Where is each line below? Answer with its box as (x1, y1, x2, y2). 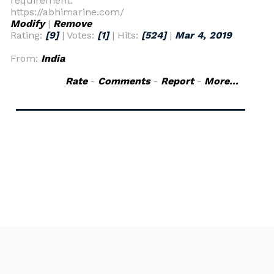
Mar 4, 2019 (175, 29, 232, 41)
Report (161, 75, 194, 87)
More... (204, 75, 239, 87)
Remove (53, 18, 92, 29)
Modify (10, 18, 45, 29)
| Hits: (109, 29, 141, 41)
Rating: (10, 29, 45, 41)
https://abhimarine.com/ (10, 6, 124, 18)
